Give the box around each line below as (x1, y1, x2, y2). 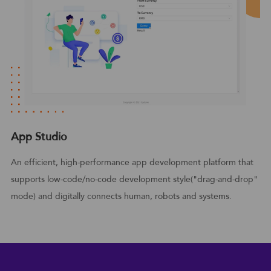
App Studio (10, 130, 67, 144)
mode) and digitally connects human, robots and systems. (10, 191, 232, 202)
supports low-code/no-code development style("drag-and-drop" (10, 174, 258, 185)
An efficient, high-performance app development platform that (10, 157, 253, 168)
